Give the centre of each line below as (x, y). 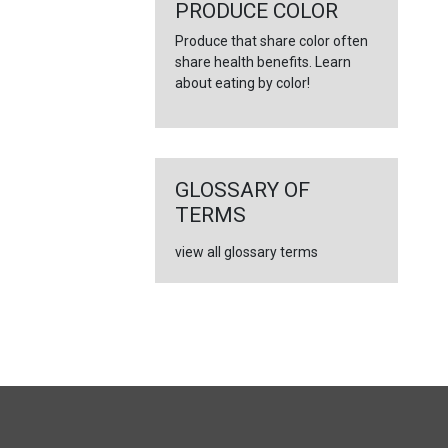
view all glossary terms (246, 252)
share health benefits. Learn (262, 62)
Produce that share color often (271, 41)
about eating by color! (242, 83)
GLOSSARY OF (242, 190)
